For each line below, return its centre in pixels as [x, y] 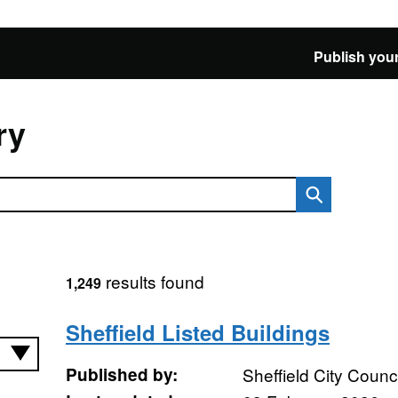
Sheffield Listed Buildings [197, 332]
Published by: [121, 374]
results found [152, 281]
